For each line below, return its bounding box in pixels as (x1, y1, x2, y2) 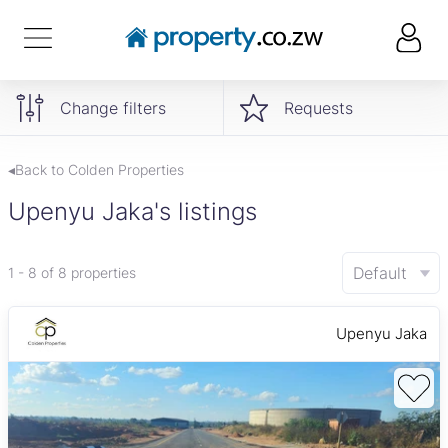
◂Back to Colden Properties (8, 161, 184, 178)
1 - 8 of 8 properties (8, 264, 136, 281)
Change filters (60, 97, 166, 118)
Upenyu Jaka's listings (8, 197, 257, 226)
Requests (284, 97, 353, 118)
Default (353, 263, 407, 283)
